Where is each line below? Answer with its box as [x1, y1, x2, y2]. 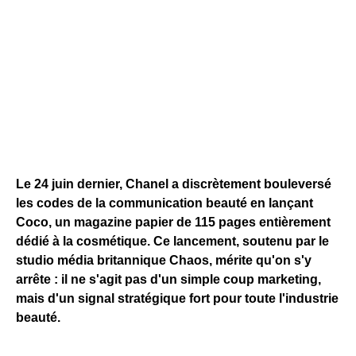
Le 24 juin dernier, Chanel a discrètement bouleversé [16, 177, 331, 191]
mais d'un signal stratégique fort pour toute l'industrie [16, 292, 339, 305]
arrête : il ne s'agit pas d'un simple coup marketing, [16, 273, 321, 286]
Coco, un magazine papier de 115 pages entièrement [16, 215, 331, 229]
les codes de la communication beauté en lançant [16, 196, 313, 210]
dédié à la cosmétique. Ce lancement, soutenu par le [16, 234, 329, 248]
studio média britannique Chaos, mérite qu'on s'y [16, 253, 311, 267]
